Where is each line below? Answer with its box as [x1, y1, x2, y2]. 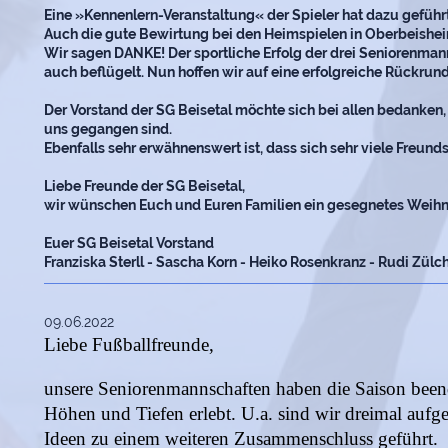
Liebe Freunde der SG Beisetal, [44, 177, 245, 194]
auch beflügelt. [44, 63, 147, 80]
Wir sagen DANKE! [44, 44, 168, 61]
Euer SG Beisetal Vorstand [44, 234, 214, 251]
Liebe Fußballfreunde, [44, 333, 214, 355]
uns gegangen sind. [44, 120, 172, 137]
